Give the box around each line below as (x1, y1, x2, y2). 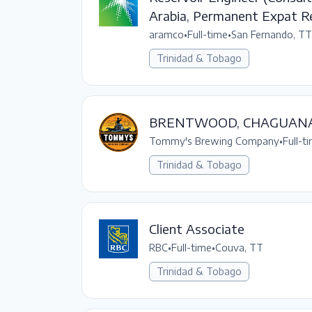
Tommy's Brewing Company (149, 134, 279, 147)
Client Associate (149, 220, 244, 237)
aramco (149, 28, 184, 40)
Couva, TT (215, 241, 263, 253)
